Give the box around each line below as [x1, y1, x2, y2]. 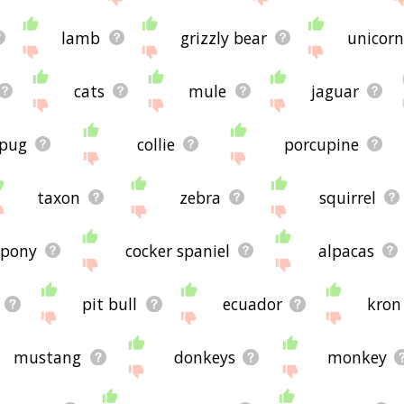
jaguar [311, 79, 360, 102]
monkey [326, 345, 387, 368]
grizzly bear [179, 26, 267, 49]
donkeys [173, 345, 235, 368]
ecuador [222, 292, 282, 315]
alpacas [317, 239, 374, 262]
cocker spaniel [124, 239, 230, 262]
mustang [14, 345, 82, 368]
